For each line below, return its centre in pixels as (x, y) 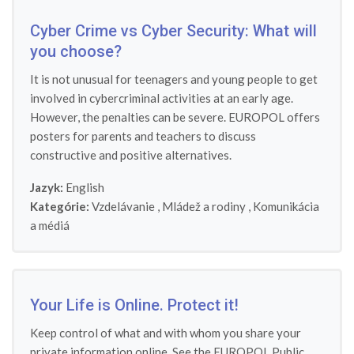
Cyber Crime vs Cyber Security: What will (173, 31)
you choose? (76, 51)
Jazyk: (47, 187)
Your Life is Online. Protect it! (134, 305)
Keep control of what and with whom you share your (166, 333)
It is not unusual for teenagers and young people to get (174, 79)
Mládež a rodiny (204, 206)
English (84, 187)
